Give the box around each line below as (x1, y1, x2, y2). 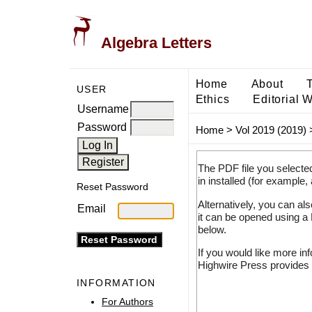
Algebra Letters (97, 34, 212, 52)
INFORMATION (77, 277, 156, 289)
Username (77, 102, 129, 115)
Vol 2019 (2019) (235, 124, 306, 136)
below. (197, 223, 226, 235)
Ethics (195, 92, 230, 105)
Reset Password (77, 181, 148, 193)
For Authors (102, 295, 153, 307)
